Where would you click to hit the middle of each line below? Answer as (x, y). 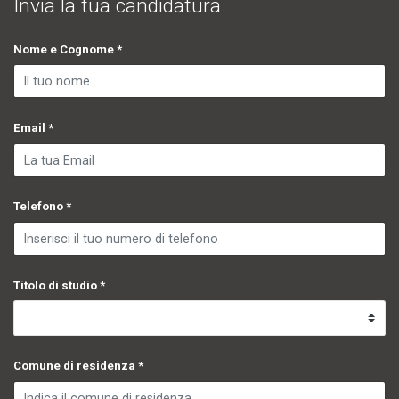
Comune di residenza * (78, 366)
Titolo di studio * (59, 285)
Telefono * (42, 207)
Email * (33, 128)
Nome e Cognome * (68, 49)
